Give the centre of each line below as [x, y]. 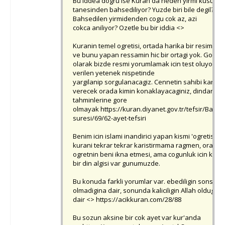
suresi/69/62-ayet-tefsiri [109, 118]
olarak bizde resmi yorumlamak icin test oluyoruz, [148, 64]
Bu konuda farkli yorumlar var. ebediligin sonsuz [147, 182]
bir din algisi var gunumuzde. [117, 163]
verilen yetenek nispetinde [114, 73]
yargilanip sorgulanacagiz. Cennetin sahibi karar [146, 82]
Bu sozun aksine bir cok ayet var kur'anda [137, 218]
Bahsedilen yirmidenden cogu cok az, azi [135, 19]
